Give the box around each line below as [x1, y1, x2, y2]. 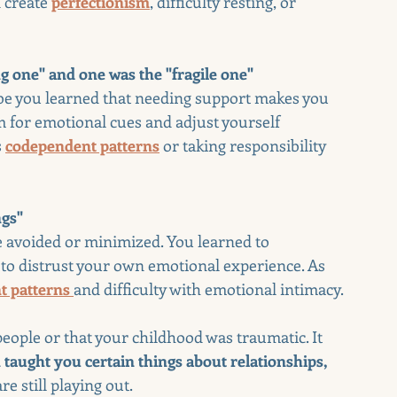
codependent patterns [5, 134, 160, 156]
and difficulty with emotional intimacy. [74, 277, 344, 300]
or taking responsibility [160, 134, 330, 156]
